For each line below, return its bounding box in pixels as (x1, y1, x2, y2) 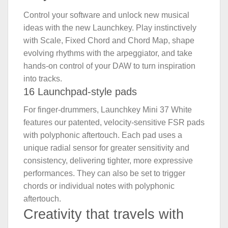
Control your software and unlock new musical (23, 11, 189, 20)
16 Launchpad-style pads (23, 86, 137, 98)
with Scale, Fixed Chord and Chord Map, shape (23, 36, 194, 45)
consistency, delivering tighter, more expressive (23, 156, 193, 165)
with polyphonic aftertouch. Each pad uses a (23, 131, 182, 140)
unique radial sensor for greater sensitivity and (23, 144, 189, 153)
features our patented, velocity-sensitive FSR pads (23, 118, 205, 127)
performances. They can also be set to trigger (23, 169, 185, 178)
